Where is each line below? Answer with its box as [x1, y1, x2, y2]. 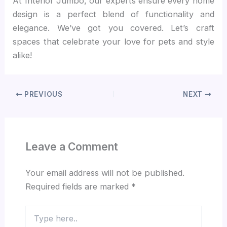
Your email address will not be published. [25, 167, 184, 178]
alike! [13, 50, 32, 60]
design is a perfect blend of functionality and [13, 9, 214, 19]
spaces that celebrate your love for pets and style [13, 36, 214, 47]
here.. [24, 216, 44, 225]
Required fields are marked [25, 181, 131, 192]
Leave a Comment [25, 140, 118, 153]
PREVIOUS [22, 90, 63, 98]
